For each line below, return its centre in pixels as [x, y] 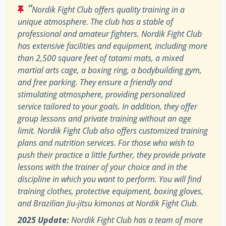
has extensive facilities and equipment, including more [112, 46]
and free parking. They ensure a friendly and [95, 82]
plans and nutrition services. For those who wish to [106, 143]
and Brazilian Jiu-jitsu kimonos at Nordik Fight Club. [108, 204]
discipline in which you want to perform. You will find [109, 179]
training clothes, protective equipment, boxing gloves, [110, 191]
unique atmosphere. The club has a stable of [95, 22]
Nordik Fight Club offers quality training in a [108, 10]
